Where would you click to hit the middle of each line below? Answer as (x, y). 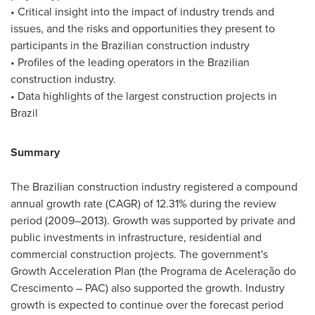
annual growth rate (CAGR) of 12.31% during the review (143, 203)
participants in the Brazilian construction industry (130, 45)
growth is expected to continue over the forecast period (147, 304)
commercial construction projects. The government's (139, 254)
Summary (35, 152)
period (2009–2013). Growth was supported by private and (153, 220)
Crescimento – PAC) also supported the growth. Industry (148, 288)
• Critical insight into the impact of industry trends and (142, 11)
